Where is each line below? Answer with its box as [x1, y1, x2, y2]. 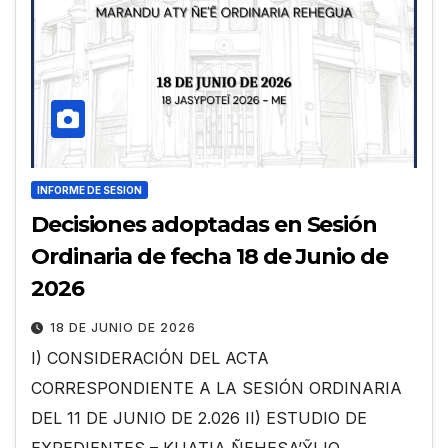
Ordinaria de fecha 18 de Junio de [31, 242, 388, 270]
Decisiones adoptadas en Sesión [31, 210, 377, 238]
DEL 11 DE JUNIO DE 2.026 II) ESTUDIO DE [31, 407, 367, 428]
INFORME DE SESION [37, 183, 142, 196]
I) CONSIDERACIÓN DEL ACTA [31, 347, 269, 368]
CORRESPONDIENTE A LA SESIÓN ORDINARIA [31, 377, 402, 398]
